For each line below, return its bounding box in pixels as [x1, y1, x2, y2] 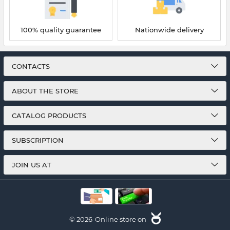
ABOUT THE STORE [12, 87, 79, 95]
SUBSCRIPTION [12, 136, 64, 144]
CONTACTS [12, 62, 50, 70]
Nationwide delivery [135, 26, 204, 34]
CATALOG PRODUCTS [12, 111, 86, 120]
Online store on [95, 215, 147, 223]
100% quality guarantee [21, 26, 101, 34]
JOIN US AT [12, 161, 51, 169]
